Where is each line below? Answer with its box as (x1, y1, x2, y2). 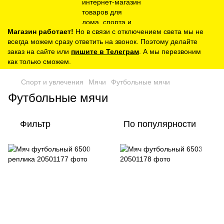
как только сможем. (7, 57, 71, 65)
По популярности (123, 119, 196, 129)
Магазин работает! (7, 27, 73, 35)
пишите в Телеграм (71, 47, 139, 55)
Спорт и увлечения (21, 78, 83, 86)
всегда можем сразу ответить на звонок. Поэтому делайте (7, 37, 197, 45)
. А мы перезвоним (139, 47, 201, 55)
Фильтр (20, 119, 50, 129)
